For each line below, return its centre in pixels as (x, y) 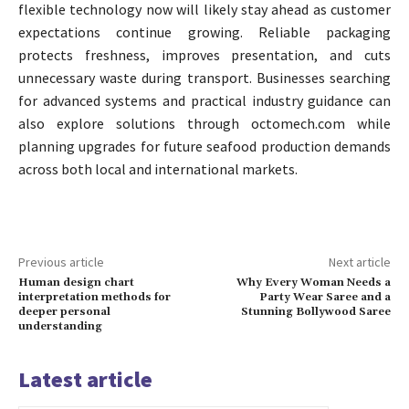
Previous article (61, 262)
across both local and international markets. (158, 169)
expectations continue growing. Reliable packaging (204, 32)
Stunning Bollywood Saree (315, 312)
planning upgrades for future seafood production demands (204, 147)
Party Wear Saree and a (325, 298)
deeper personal (64, 312)
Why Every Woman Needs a (313, 283)
